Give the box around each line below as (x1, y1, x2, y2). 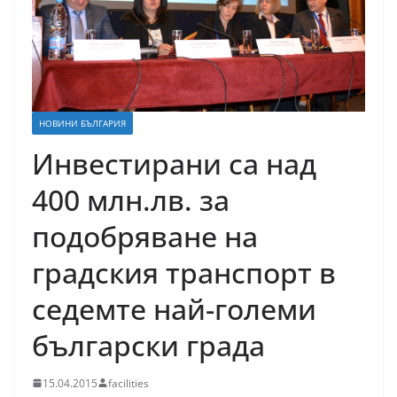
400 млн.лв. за (32, 180, 230, 219)
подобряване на (32, 216, 258, 255)
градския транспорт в (32, 253, 336, 292)
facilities (108, 375, 149, 391)
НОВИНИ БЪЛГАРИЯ (39, 116, 126, 129)
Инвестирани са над (32, 144, 316, 183)
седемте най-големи (32, 289, 316, 328)
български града (32, 325, 265, 364)
